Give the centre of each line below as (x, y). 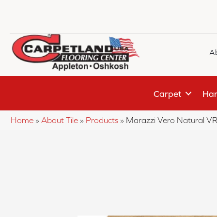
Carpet (168, 93)
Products (102, 120)
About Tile (60, 120)
